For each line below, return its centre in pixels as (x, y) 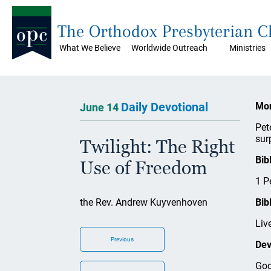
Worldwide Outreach (169, 48)
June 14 (100, 107)
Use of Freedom (143, 168)
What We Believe (90, 48)
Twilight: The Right (157, 147)
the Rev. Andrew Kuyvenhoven (144, 202)
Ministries (247, 48)
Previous (122, 239)
